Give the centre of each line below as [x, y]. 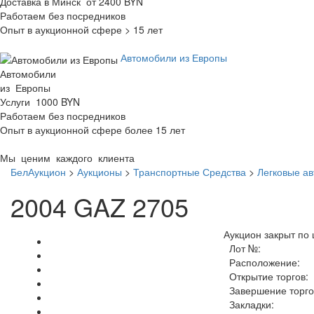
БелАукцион [38, 171]
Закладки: [248, 304]
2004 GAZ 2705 [100, 206]
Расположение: [261, 262]
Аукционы [100, 171]
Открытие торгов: [266, 276]
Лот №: [242, 248]
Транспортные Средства [190, 171]
